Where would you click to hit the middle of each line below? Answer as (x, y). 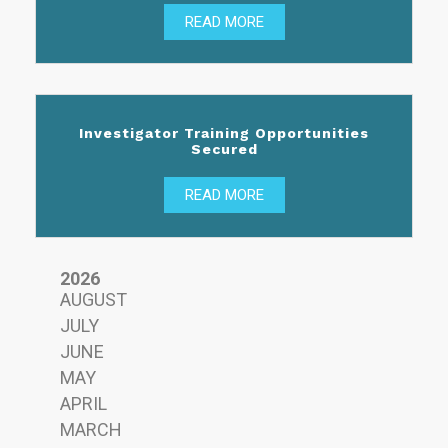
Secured (224, 149)
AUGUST (93, 299)
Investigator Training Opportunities (224, 133)
